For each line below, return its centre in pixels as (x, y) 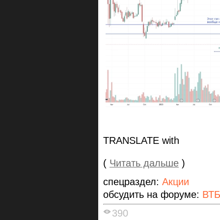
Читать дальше (144, 163)
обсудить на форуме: (153, 195)
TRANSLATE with (141, 141)
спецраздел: (133, 182)
